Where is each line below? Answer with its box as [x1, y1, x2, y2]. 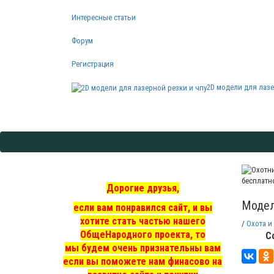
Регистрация [72, 59, 114, 69]
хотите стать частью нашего [80, 215, 206, 227]
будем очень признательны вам [81, 242, 221, 254]
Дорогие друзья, [106, 182, 179, 194]
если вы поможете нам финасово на [63, 255, 223, 267]
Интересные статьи [72, 13, 136, 23]
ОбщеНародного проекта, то [80, 228, 206, 240]
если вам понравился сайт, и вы [73, 201, 212, 213]
